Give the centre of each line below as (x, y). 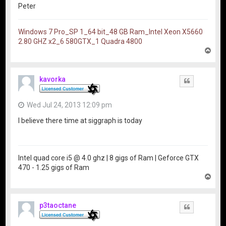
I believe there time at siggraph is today (80, 120)
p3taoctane (58, 205)
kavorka (53, 79)
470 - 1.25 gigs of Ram (54, 167)
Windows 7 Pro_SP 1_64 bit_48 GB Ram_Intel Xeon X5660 (111, 32)
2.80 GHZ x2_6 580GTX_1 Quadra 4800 (80, 42)
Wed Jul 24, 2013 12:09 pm (70, 105)
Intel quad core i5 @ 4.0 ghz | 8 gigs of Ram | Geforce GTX (109, 158)
